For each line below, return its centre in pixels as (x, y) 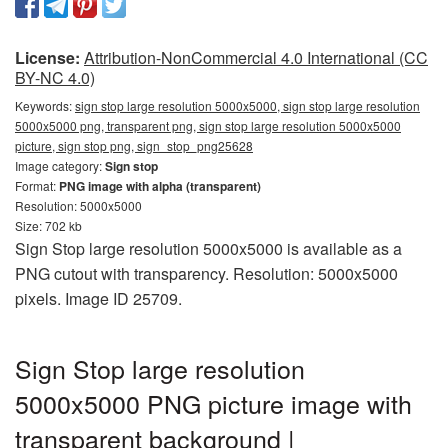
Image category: (60, 165)
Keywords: (45, 105)
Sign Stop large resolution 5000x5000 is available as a (208, 248)
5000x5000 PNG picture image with (213, 403)
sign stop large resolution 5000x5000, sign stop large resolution (247, 105)
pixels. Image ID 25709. (98, 298)
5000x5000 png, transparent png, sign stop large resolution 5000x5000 (208, 125)
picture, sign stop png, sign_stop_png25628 (134, 145)
